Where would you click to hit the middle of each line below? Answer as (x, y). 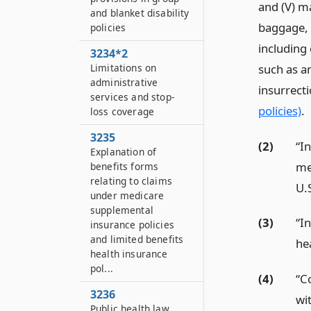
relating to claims (131, 181)
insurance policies (132, 225)
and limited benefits (137, 239)
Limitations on (124, 68)
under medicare (127, 195)
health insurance (129, 254)
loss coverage (123, 111)
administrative (124, 82)
